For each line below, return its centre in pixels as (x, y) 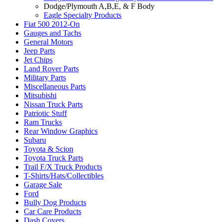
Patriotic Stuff (45, 113)
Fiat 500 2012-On (52, 24)
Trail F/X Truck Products (63, 167)
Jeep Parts (39, 51)
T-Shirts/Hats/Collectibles (64, 176)
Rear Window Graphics (61, 131)
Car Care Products (53, 211)
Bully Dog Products (55, 202)
